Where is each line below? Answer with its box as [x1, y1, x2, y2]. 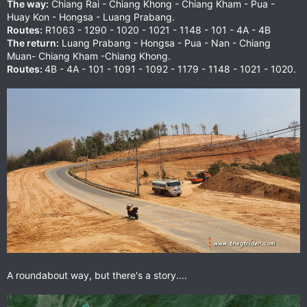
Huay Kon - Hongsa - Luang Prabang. [7, 10, 175, 23]
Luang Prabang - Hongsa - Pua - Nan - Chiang [59, 36, 271, 49]
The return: [7, 36, 59, 49]
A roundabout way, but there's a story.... [7, 269, 187, 282]
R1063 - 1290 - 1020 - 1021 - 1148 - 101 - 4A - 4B [42, 23, 271, 36]
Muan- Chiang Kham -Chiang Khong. [7, 49, 171, 62]
